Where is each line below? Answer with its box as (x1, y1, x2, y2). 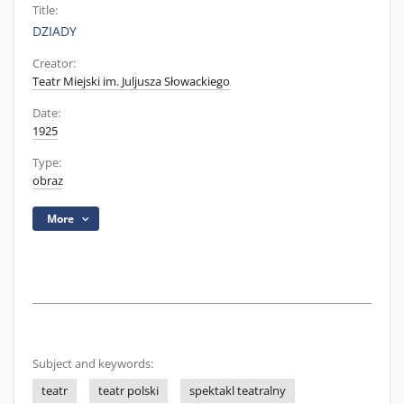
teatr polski (98, 383, 159, 399)
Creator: (32, 56, 76, 71)
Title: (32, 3, 58, 18)
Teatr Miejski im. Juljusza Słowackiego (32, 74, 230, 89)
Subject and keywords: (32, 356, 153, 372)
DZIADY (32, 23, 77, 40)
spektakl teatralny (189, 383, 286, 399)
